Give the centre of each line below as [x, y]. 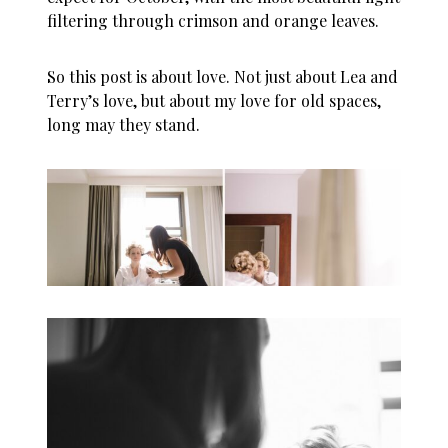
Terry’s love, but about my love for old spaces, [214, 101]
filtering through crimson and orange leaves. [213, 21]
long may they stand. [124, 125]
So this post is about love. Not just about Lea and [223, 77]
